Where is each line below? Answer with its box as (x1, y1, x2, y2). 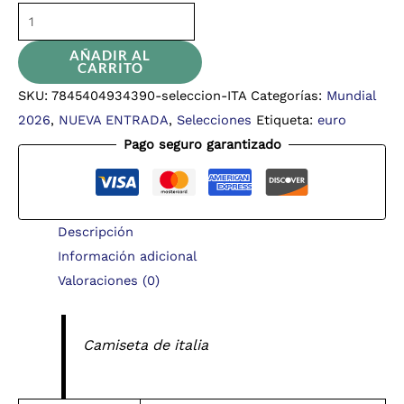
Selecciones (177, 112, 252, 129)
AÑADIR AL (69, 48, 151, 64)
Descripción (57, 223, 133, 240)
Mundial (326, 87, 375, 105)
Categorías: (251, 87, 326, 105)
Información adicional (57, 247, 197, 264)
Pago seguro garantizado (123, 136, 281, 153)
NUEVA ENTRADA (59, 112, 169, 129)
